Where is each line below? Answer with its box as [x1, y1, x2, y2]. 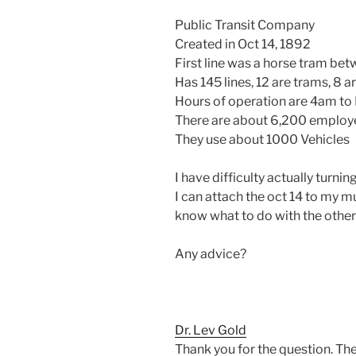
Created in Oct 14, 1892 [175, 36, 311, 52]
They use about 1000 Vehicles [175, 131, 350, 147]
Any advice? [175, 246, 246, 261]
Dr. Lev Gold [175, 322, 246, 338]
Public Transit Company [175, 17, 315, 33]
